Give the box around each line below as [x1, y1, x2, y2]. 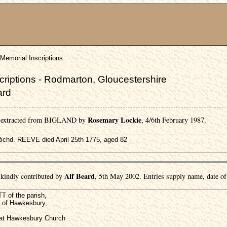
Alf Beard [64, 170, 95, 181]
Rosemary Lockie [88, 115, 141, 126]
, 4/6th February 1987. [141, 115, 206, 125]
